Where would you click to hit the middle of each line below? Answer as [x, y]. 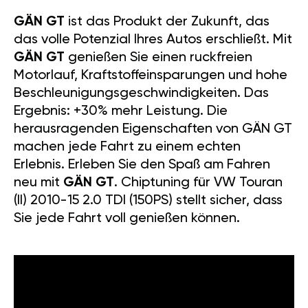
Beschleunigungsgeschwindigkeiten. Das [141, 94]
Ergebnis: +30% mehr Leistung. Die [121, 112]
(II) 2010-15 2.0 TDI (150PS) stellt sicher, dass [148, 201]
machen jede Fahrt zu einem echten [127, 147]
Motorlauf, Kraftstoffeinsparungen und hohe [151, 76]
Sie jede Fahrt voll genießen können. [127, 219]
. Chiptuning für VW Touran [198, 183]
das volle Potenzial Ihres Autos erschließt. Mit [153, 40]
